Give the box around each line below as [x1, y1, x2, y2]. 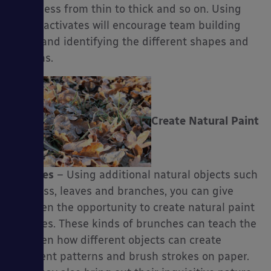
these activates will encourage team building [12, 19, 241, 32]
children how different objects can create [12, 233, 221, 247]
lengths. [12, 51, 53, 65]
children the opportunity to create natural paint [12, 201, 255, 214]
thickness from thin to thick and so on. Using [12, 2, 241, 16]
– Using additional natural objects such [54, 168, 258, 181]
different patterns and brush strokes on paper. [12, 250, 249, 263]
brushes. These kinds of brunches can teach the [12, 217, 256, 230]
